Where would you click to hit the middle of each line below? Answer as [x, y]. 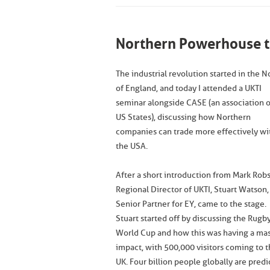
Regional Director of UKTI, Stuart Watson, [192, 190]
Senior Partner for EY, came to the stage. [191, 204]
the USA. [132, 146]
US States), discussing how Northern [183, 117]
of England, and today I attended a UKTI [189, 88]
